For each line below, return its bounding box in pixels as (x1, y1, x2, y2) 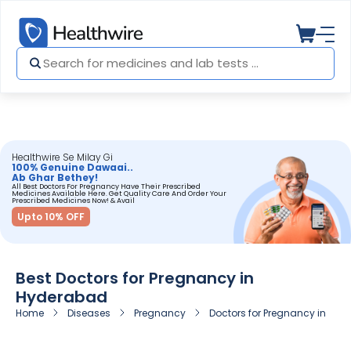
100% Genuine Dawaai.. (12, 161, 133, 174)
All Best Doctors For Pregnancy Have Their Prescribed (12, 182, 201, 191)
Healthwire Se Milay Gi (12, 150, 113, 164)
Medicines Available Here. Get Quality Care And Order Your (12, 189, 226, 198)
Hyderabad (16, 286, 107, 309)
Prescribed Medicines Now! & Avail (12, 196, 135, 205)
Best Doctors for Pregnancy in (16, 267, 254, 290)
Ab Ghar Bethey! (12, 171, 98, 184)
